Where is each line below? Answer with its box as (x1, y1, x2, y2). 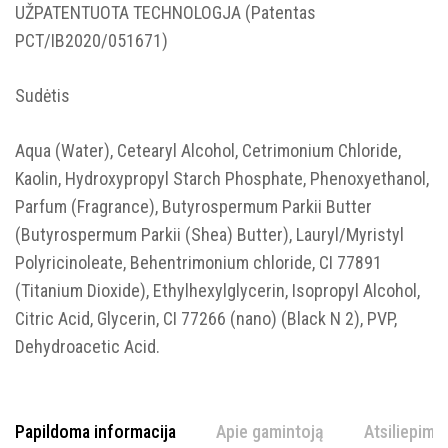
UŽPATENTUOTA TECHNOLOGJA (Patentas (15, 2, 316, 23)
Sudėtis (15, 85, 70, 106)
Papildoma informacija (15, 421, 176, 442)
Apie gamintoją (216, 421, 324, 442)
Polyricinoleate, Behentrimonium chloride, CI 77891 (15, 252, 382, 273)
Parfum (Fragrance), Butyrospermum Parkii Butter (15, 196, 372, 217)
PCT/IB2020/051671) (15, 30, 168, 51)
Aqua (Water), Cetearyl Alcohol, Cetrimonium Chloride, (15, 140, 401, 161)
